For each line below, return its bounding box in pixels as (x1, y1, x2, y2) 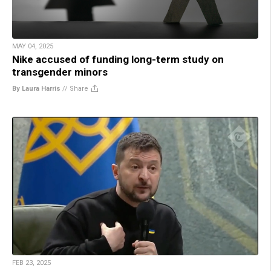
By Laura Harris (12, 84, 60, 93)
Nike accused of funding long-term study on (12, 53, 224, 65)
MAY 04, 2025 (12, 42, 53, 50)
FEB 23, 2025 (12, 258, 51, 267)
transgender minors (12, 65, 108, 78)
